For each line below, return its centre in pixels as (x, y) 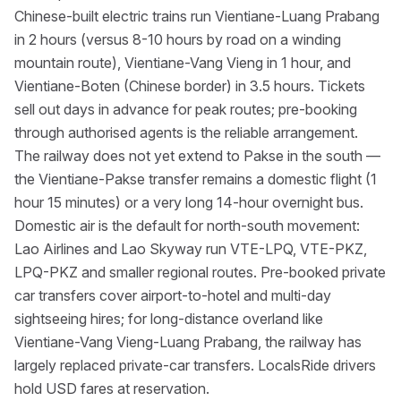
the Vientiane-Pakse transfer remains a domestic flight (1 (196, 179)
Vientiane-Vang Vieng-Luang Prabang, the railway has (188, 342)
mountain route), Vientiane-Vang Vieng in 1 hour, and (183, 63)
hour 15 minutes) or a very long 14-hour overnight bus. (189, 202)
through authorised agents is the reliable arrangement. (186, 132)
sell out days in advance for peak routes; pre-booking (186, 109)
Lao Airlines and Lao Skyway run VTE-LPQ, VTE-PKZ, (191, 249)
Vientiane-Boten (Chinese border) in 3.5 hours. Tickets (190, 86)
